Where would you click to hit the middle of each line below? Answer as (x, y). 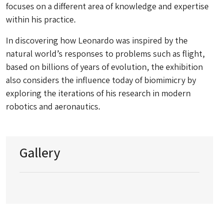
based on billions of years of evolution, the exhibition (104, 67)
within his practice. (41, 19)
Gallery (40, 152)
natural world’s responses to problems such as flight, (105, 54)
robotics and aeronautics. (53, 106)
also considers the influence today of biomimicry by (101, 80)
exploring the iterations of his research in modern (98, 93)
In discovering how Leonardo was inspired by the (97, 40)
